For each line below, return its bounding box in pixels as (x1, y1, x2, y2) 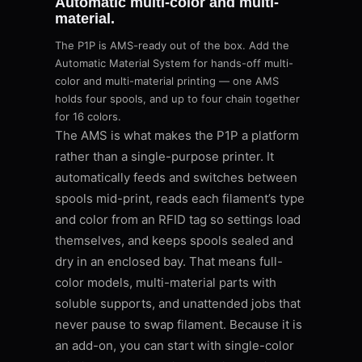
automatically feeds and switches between (55, 170, 297, 186)
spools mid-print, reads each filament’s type (55, 191, 305, 207)
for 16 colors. (55, 110, 121, 124)
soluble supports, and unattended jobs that (55, 296, 301, 312)
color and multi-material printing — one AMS (55, 74, 279, 88)
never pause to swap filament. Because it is (55, 317, 302, 333)
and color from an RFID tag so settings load (55, 212, 301, 228)
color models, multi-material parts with (55, 275, 276, 291)
